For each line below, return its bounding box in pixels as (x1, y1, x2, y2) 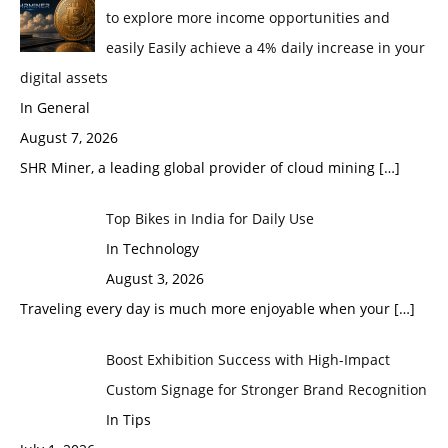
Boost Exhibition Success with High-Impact (105, 350, 390, 369)
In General (20, 98, 90, 117)
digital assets (20, 68, 108, 87)
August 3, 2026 (105, 269, 204, 288)
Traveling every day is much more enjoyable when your (20, 299, 394, 318)
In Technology (105, 239, 199, 258)
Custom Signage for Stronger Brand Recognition (105, 380, 427, 399)
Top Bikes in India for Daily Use (105, 209, 314, 228)
